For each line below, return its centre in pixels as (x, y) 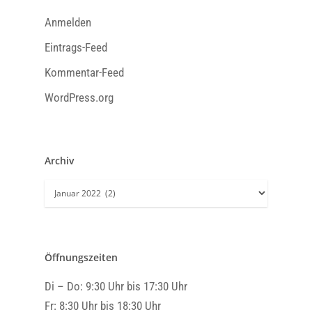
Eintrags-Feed (76, 47)
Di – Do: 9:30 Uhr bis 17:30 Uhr (116, 286)
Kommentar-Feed (84, 72)
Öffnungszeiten (81, 257)
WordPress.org (79, 97)
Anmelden (68, 22)
